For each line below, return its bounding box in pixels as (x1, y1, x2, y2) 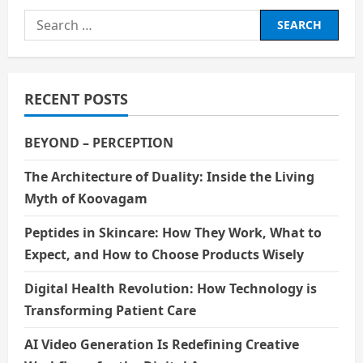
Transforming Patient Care (24, 301, 196, 319)
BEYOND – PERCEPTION (24, 133, 177, 152)
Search (23, 10, 67, 28)
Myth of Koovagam (24, 189, 147, 207)
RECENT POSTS (24, 88, 128, 109)
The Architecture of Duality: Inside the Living (24, 167, 314, 186)
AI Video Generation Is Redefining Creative (24, 335, 299, 353)
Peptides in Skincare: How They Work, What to (24, 223, 322, 241)
